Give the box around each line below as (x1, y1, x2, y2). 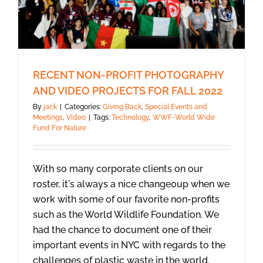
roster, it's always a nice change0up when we (33, 178, 230, 190)
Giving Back (103, 102, 141, 111)
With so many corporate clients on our (33, 163, 203, 174)
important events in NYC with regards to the (33, 239, 225, 251)
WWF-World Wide (153, 113, 215, 122)
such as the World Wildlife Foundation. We (33, 208, 219, 220)
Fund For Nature (33, 123, 86, 132)
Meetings (33, 113, 63, 122)
